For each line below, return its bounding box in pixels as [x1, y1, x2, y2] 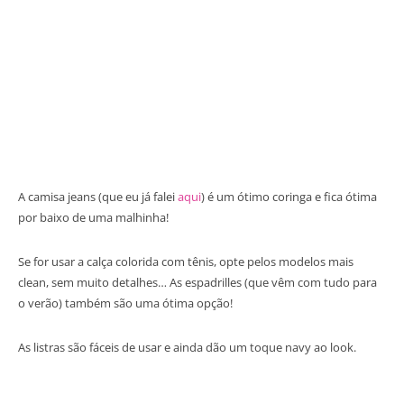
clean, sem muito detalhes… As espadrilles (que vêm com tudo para [18, 273, 377, 290]
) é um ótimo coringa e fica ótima [201, 188, 377, 205]
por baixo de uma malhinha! [18, 208, 169, 225]
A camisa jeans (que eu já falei [18, 188, 178, 205]
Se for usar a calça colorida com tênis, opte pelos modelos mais [18, 252, 353, 270]
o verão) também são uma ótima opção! [18, 294, 233, 311]
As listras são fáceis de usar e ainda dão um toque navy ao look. [18, 338, 356, 355]
